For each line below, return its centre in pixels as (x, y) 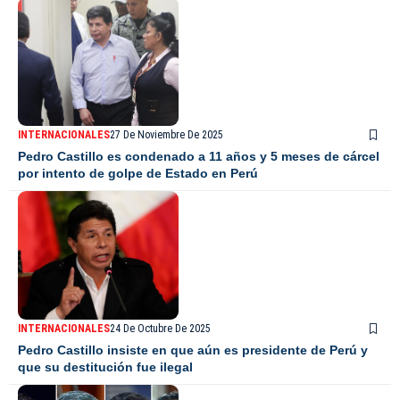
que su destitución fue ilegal (105, 367)
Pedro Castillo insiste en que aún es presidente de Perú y (193, 350)
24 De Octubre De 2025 (160, 329)
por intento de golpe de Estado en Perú (138, 174)
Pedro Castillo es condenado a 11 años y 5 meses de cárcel (199, 157)
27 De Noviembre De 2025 (167, 135)
